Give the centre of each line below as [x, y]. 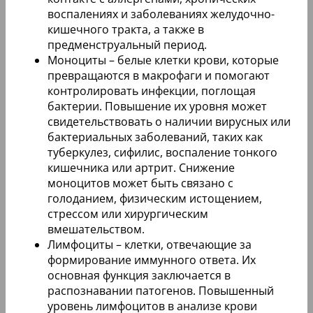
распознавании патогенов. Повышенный [161, 290]
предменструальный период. [127, 44]
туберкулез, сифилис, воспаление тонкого [162, 152]
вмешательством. [96, 229]
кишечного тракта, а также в [126, 29]
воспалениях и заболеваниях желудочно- [161, 14]
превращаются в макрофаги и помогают [159, 75]
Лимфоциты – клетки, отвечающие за [150, 244]
